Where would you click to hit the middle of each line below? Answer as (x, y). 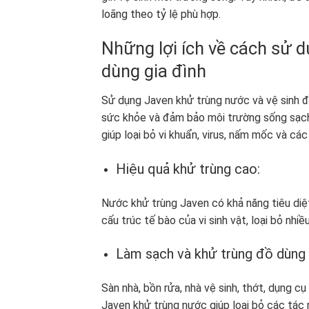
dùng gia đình (154, 71)
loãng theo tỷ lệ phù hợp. (161, 14)
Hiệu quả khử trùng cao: (189, 169)
